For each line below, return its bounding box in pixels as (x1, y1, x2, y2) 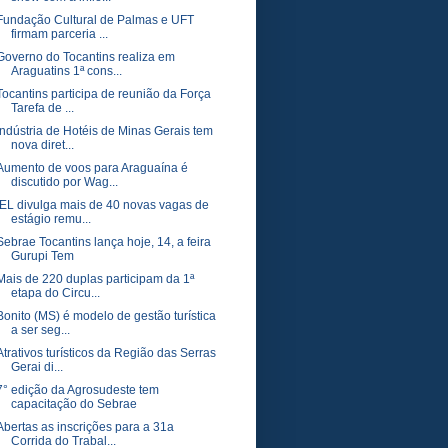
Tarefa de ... (10, 101, 74, 115)
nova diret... (10, 138, 74, 152)
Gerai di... (10, 360, 63, 374)
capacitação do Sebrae (10, 397, 137, 411)
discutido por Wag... (10, 175, 118, 189)
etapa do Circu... (10, 286, 100, 300)
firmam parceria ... (10, 27, 108, 41)
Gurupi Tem (10, 249, 74, 263)
